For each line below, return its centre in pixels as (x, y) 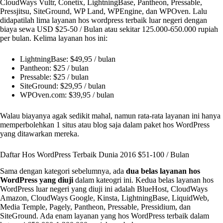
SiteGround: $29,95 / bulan (63, 86)
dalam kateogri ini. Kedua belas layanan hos (143, 180)
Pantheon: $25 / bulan (54, 68)
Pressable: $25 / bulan (54, 77)
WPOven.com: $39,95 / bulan (67, 95)
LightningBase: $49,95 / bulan (68, 59)
